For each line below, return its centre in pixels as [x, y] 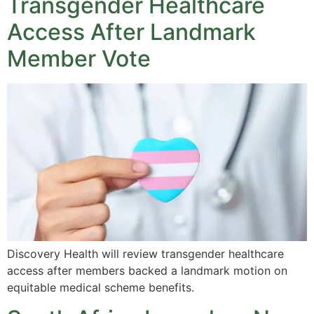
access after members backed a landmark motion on [147, 270]
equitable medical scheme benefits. [101, 287]
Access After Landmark [131, 32]
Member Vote [79, 59]
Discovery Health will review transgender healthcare [145, 253]
